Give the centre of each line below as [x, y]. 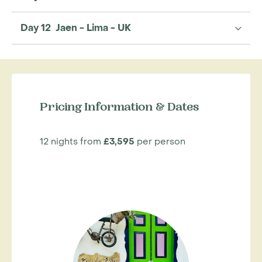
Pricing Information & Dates [119, 108]
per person [160, 142]
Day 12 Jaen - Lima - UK [76, 28]
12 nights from [72, 142]
